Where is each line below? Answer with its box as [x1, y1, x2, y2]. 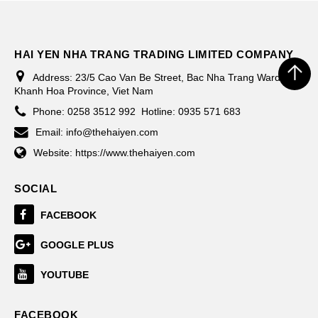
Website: [33, 146, 75, 158]
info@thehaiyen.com [66, 126, 158, 138]
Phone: [33, 105, 67, 117]
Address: [33, 71, 75, 83]
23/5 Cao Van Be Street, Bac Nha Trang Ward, [75, 71, 283, 83]
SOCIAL [14, 182, 57, 194]
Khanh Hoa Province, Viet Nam [14, 84, 153, 97]
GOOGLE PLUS [40, 238, 114, 251]
